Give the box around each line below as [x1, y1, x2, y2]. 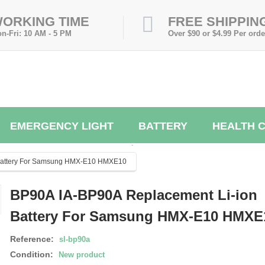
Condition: [9, 249, 53, 259]
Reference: [9, 234, 54, 244]
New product [58, 250, 105, 259]
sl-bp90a [59, 234, 90, 244]
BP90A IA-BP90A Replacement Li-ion [9, 186, 257, 203]
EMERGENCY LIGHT [10, 120, 114, 132]
